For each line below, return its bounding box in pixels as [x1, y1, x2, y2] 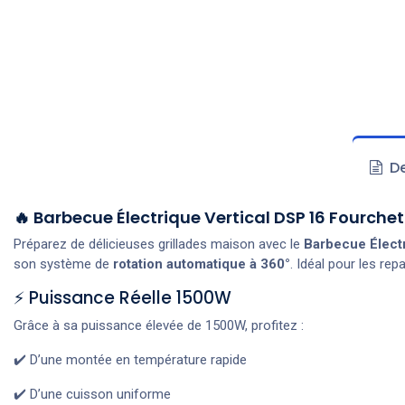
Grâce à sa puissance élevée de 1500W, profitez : [14, 316, 304, 334]
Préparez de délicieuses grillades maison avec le [14, 235, 304, 252]
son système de [14, 255, 113, 272]
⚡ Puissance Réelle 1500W [14, 285, 231, 310]
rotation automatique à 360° [113, 255, 290, 272]
